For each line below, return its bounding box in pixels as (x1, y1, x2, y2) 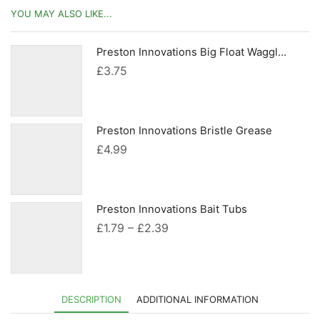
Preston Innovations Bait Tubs (96, 203, 247, 216)
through (168, 275, 210, 290)
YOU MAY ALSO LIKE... (11, 8, 113, 20)
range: (168, 238, 201, 253)
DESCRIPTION (61, 293, 121, 305)
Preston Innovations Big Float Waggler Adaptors (278, 46, 286, 59)
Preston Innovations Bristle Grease (96, 124, 272, 138)
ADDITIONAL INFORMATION (136, 293, 259, 305)
